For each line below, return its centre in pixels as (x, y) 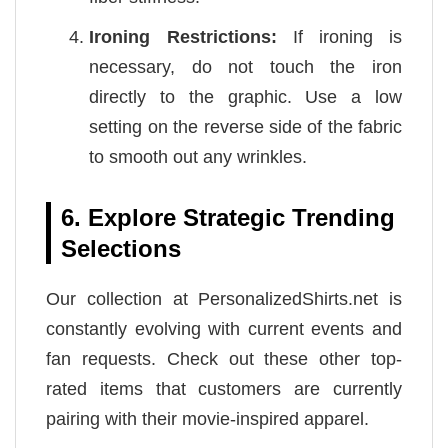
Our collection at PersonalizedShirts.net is (224, 298)
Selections (121, 248)
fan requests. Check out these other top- (224, 358)
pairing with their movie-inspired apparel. (207, 418)
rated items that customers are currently (224, 388)
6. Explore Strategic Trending (228, 217)
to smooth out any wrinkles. (198, 156)
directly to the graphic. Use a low (245, 96)
